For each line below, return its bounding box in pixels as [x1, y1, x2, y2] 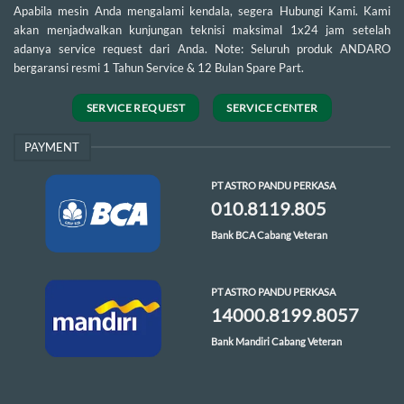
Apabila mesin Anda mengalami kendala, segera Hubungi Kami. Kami [14, 3, 390, 18]
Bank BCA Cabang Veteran [210, 228, 327, 241]
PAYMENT [24, 140, 80, 155]
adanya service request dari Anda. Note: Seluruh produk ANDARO [14, 41, 390, 56]
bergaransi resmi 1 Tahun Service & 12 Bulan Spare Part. [14, 60, 304, 75]
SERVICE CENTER [226, 101, 318, 115]
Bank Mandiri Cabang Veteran [210, 335, 342, 348]
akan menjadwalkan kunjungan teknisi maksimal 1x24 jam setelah [14, 22, 390, 37]
